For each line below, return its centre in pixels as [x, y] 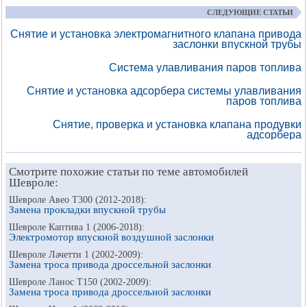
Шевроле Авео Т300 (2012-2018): [78, 200]
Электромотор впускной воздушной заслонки [111, 237]
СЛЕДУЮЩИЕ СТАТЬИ [250, 12]
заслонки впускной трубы [237, 44]
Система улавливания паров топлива [205, 67]
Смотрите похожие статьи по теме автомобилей [128, 172]
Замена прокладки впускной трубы [87, 210]
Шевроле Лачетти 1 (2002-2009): [76, 255]
